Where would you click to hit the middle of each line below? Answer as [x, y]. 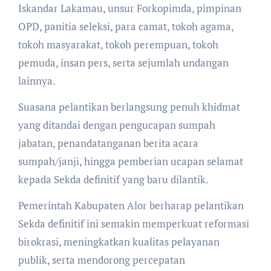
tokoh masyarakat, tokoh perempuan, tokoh [118, 44]
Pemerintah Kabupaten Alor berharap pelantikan [131, 205]
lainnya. [37, 80]
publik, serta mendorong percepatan [101, 260]
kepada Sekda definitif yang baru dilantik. [113, 179]
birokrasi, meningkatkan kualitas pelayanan [119, 241]
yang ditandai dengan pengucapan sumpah [116, 125]
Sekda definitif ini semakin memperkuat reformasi [133, 223]
